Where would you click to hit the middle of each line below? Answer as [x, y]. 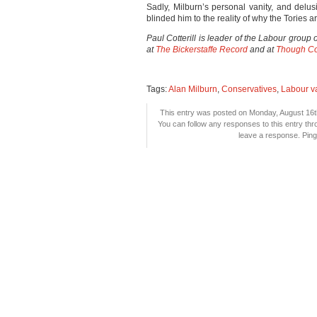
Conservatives [249, 89]
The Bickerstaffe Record [202, 50]
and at [262, 50]
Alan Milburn [193, 89]
